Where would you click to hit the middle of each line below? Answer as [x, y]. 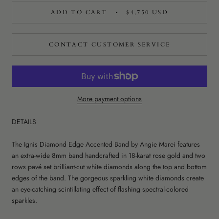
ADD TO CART [79, 12]
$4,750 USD [147, 12]
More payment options [109, 99]
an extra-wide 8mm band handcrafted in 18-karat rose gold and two [109, 155]
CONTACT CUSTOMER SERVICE [109, 45]
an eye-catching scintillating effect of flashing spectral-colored [100, 189]
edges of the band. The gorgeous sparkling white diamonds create [108, 178]
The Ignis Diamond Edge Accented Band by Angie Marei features [106, 144]
